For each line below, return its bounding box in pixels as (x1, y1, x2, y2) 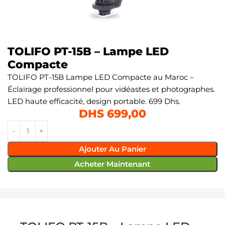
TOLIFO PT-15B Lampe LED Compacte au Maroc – (8, 72, 194, 82)
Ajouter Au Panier (78, 144, 146, 154)
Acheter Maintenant (74, 159, 151, 169)
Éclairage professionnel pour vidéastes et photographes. (8, 84, 215, 94)
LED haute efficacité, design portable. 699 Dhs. (8, 96, 180, 106)
